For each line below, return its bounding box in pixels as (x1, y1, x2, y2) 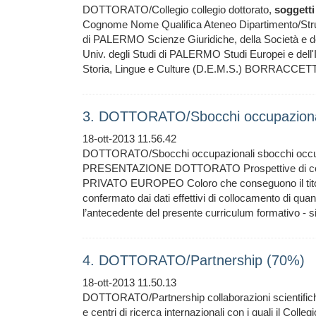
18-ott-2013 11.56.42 (83, 133, 176, 145)
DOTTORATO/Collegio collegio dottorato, (83, 4, 274, 16)
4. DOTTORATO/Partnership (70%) (83, 253, 305, 268)
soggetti (274, 4, 315, 16)
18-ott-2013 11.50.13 (83, 276, 176, 288)
